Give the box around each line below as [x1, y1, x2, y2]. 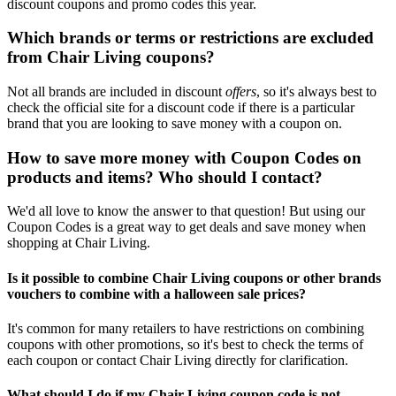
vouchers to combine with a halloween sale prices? [7, 286, 306, 301]
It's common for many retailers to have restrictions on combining [7, 320, 364, 336]
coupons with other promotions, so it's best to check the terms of [7, 336, 363, 352]
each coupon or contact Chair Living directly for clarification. [7, 352, 348, 368]
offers [225, 83, 256, 99]
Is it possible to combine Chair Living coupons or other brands [7, 270, 381, 286]
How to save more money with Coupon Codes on [7, 148, 362, 167]
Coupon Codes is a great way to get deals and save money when [7, 219, 366, 235]
